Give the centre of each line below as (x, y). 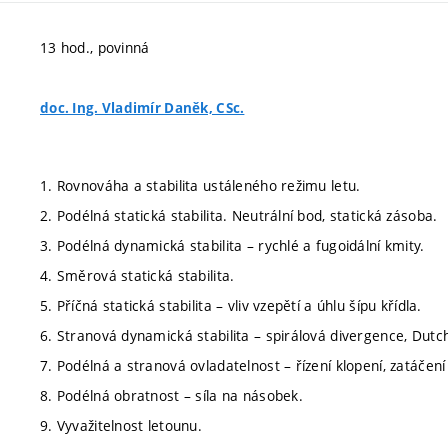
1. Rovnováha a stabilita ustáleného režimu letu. (200, 185)
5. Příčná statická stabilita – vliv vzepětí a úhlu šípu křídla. (231, 305)
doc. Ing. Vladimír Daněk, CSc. (142, 108)
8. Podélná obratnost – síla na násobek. (171, 395)
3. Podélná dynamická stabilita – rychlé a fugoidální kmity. (232, 245)
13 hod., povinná (95, 47)
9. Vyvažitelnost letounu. (121, 425)
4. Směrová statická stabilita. (137, 275)
